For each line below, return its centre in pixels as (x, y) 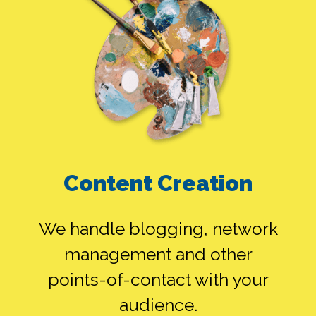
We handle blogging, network (158, 229)
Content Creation (158, 184)
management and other (158, 255)
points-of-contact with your (158, 280)
